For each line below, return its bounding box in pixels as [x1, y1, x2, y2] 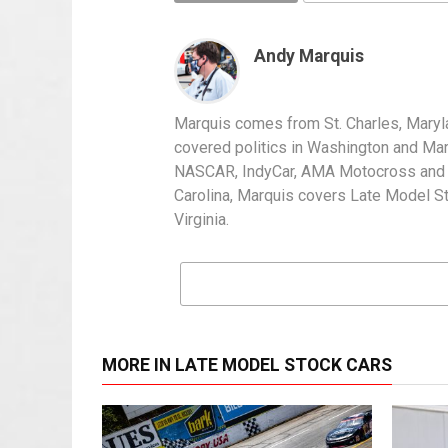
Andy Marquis [254, 45, 364, 66]
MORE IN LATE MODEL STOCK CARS [102, 354, 392, 375]
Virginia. [174, 209, 229, 229]
